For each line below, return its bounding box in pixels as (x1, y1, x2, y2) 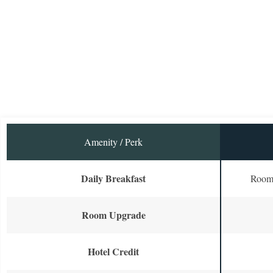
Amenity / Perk (84, 135, 143, 149)
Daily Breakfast (81, 171, 146, 186)
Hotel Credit (88, 244, 139, 259)
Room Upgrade (81, 208, 146, 222)
